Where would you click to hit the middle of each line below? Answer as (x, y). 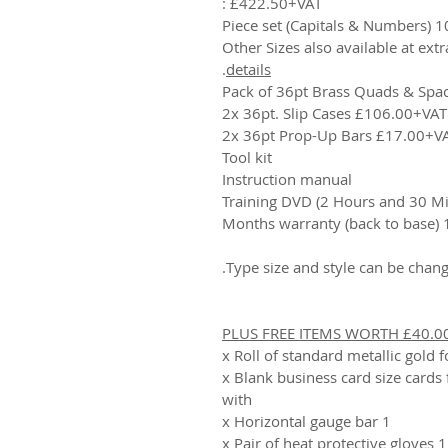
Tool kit (247, 156)
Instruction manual (287, 178)
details (248, 68)
